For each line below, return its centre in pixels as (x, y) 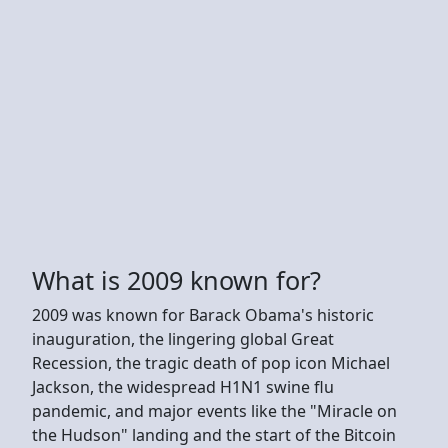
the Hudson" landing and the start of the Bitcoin (214, 434)
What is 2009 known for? (176, 279)
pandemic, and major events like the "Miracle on (214, 410)
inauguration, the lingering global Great (183, 338)
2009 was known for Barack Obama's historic (203, 314)
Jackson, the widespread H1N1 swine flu (183, 386)
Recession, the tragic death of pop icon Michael (211, 362)
